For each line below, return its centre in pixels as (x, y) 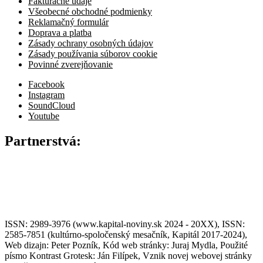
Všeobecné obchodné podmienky (90, 11)
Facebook (46, 84)
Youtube (44, 116)
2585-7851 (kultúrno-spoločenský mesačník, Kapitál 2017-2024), (126, 235)
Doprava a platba (60, 32)
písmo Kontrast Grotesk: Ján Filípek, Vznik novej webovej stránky (128, 256)
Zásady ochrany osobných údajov (91, 43)
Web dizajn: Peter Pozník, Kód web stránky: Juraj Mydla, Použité (126, 245)
